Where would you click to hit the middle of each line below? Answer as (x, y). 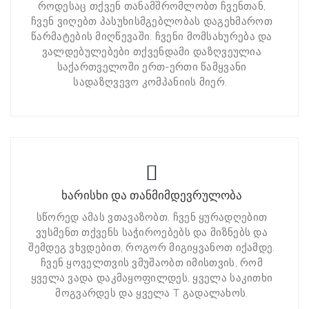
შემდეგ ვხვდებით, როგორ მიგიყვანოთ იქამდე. (152, 248)
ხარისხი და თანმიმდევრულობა (152, 195)
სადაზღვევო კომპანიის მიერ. (152, 82)
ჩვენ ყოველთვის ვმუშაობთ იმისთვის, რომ (152, 263)
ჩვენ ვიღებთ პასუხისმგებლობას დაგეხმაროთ (152, 22)
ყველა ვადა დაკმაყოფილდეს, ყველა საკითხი (152, 278)
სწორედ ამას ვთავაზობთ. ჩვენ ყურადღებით (152, 218)
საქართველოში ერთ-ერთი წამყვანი (152, 67)
